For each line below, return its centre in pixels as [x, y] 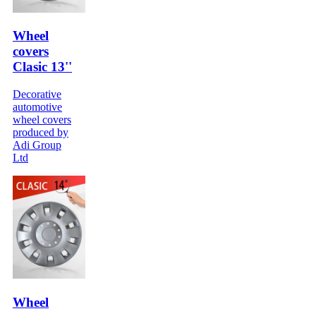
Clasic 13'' [42, 67]
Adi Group [37, 145]
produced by [41, 133]
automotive [37, 107]
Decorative [37, 95]
